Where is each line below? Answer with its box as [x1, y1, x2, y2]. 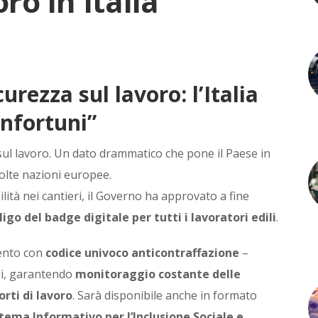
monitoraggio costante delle [75, 266, 241, 283]
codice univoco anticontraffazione [45, 245, 239, 261]
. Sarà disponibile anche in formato [72, 287, 257, 304]
